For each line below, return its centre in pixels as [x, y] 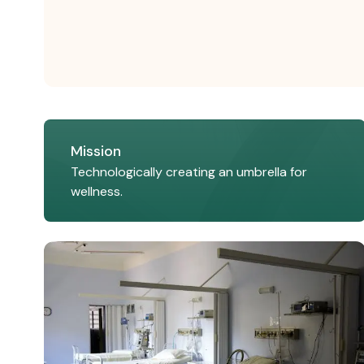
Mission [96, 152]
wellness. [97, 192]
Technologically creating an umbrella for [189, 172]
